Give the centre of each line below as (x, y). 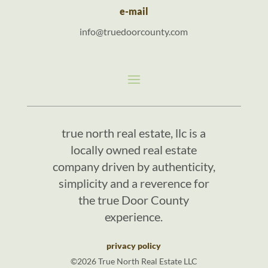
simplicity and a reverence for (134, 183)
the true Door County (134, 200)
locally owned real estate (134, 149)
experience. (134, 216)
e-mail (134, 11)
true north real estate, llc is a (134, 133)
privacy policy (134, 245)
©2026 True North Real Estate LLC (134, 261)
